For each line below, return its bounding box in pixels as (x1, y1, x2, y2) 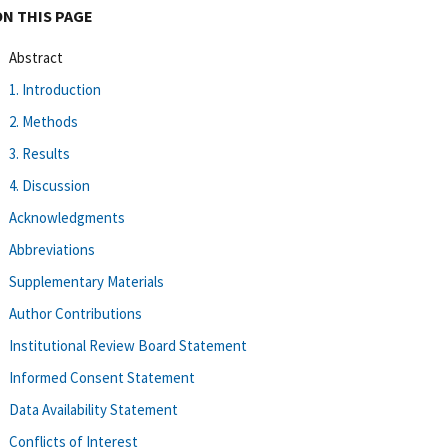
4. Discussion (9, 175, 90, 195)
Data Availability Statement (9, 399, 178, 419)
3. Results (9, 143, 70, 163)
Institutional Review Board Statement (9, 335, 247, 355)
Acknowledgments (9, 207, 125, 227)
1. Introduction (9, 79, 101, 99)
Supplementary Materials (9, 271, 164, 291)
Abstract (9, 47, 63, 67)
